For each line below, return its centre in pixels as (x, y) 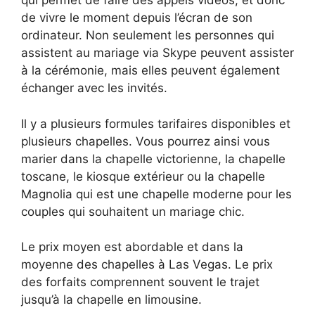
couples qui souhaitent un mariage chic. (133, 211)
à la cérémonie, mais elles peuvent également (150, 71)
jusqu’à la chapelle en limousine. (111, 300)
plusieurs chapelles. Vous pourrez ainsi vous (146, 141)
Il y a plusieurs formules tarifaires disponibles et (156, 123)
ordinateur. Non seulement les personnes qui (148, 36)
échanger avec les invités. (94, 88)
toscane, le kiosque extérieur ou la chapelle (143, 176)
